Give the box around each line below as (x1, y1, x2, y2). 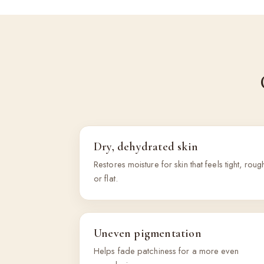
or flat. (94, 172, 118, 184)
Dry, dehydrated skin (94, 140, 198, 154)
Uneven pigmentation (94, 226, 202, 240)
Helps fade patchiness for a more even (94, 245, 239, 257)
